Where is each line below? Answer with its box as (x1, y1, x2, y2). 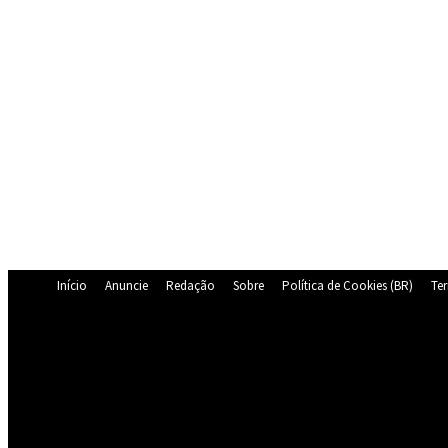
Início (57, 277, 87, 294)
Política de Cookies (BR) (282, 277, 413, 294)
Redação (166, 277, 215, 294)
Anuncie (105, 277, 148, 294)
